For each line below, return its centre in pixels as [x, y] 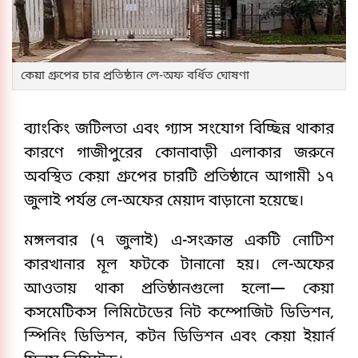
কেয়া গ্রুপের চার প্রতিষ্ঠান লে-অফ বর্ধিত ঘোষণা [135, 76]
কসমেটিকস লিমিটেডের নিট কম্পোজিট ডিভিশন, [179, 314]
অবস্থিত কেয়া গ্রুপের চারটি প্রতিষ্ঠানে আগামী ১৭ [179, 178]
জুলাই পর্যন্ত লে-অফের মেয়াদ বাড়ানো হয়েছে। [164, 202]
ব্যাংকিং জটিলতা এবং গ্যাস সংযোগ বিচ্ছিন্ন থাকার [179, 130]
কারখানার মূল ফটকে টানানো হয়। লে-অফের [179, 266]
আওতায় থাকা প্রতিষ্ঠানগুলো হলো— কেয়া [179, 290]
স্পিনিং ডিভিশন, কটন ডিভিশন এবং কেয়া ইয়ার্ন [179, 338]
